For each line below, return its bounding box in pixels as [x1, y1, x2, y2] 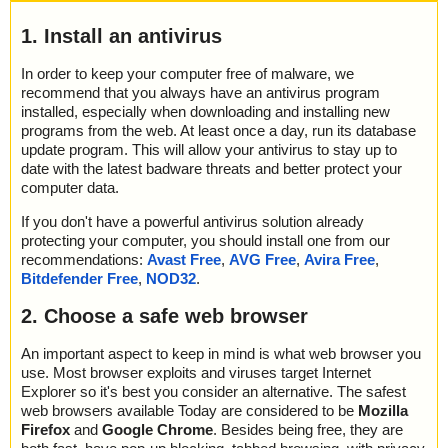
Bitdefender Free [21, 269, 138, 287]
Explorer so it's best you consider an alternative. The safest [21, 382, 406, 400]
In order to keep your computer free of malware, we [21, 64, 354, 82]
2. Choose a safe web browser [21, 305, 308, 328]
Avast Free [147, 250, 221, 268]
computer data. [21, 178, 119, 196]
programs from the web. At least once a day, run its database [21, 121, 416, 139]
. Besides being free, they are [213, 420, 403, 438]
